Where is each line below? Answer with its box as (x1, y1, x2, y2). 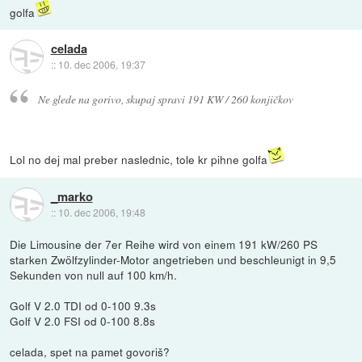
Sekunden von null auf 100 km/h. (10, 267, 178, 284)
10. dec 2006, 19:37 (57, 57, 145, 71)
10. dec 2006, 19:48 (57, 204, 145, 219)
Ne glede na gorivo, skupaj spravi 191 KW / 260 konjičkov (37, 91, 293, 107)
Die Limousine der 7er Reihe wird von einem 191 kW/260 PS (10, 236, 318, 253)
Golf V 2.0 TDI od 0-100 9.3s (10, 297, 157, 314)
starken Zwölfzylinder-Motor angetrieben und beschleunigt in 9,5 (10, 251, 337, 268)
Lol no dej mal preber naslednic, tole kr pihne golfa (10, 151, 268, 168)
